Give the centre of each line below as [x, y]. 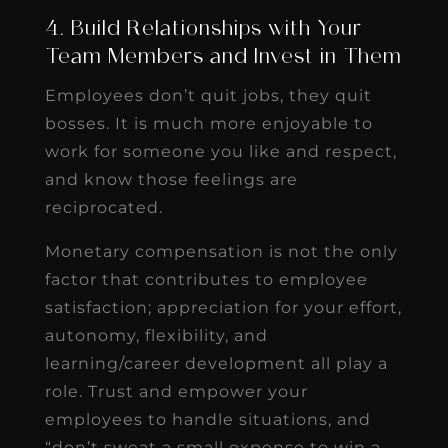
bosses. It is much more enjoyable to [208, 123]
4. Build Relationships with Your [203, 29]
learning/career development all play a [216, 363]
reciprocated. [103, 207]
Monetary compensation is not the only [221, 251]
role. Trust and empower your [176, 391]
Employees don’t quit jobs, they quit [208, 95]
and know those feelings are [171, 179]
